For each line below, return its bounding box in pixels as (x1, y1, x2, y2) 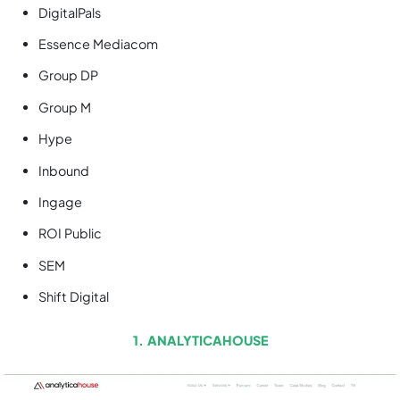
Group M (38, 98, 92, 115)
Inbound (38, 162, 90, 179)
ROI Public (38, 225, 103, 242)
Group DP (38, 67, 99, 84)
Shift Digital (38, 288, 110, 305)
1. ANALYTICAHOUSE (132, 331, 268, 348)
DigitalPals (38, 4, 102, 21)
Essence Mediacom (38, 36, 159, 53)
